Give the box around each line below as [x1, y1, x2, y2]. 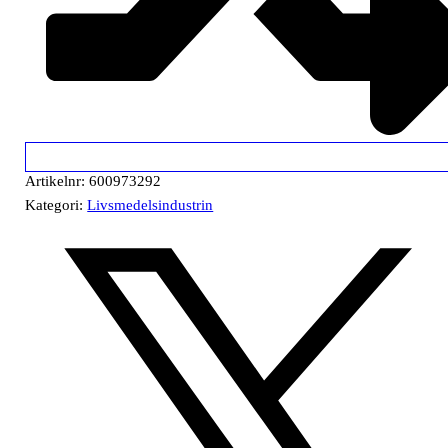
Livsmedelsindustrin [87, 197, 214, 214]
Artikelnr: [25, 173, 90, 190]
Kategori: [25, 197, 88, 214]
